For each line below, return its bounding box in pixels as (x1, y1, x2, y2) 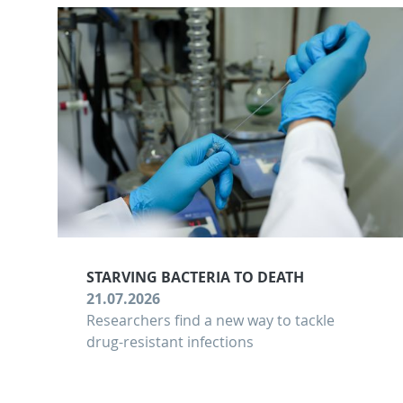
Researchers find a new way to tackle (86, 310, 335, 331)
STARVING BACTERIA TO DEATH (86, 267, 304, 288)
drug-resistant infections (86, 332, 254, 353)
